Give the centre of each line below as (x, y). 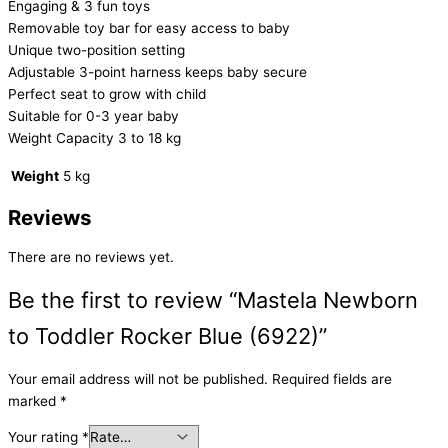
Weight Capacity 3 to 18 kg (94, 137)
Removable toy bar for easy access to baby (149, 27)
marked (34, 400)
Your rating (45, 437)
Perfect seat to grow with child (107, 93)
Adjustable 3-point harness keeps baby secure (157, 71)
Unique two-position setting (96, 49)
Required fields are (332, 378)
